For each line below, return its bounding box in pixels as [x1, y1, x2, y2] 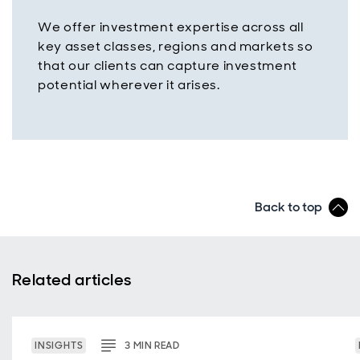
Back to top [255, 198, 322, 215]
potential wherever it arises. [38, 76, 220, 93]
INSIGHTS [35, 339, 84, 352]
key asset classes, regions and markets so [38, 38, 313, 55]
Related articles [12, 269, 132, 290]
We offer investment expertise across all [38, 18, 304, 35]
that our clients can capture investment [38, 57, 297, 74]
